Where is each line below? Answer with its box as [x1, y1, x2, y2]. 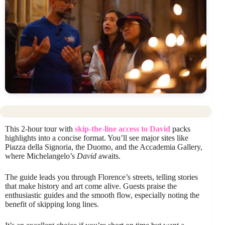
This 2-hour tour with [5, 125, 75, 133]
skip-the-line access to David [75, 125, 170, 133]
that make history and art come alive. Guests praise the [5, 182, 177, 190]
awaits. [96, 152, 121, 160]
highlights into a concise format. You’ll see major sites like [5, 134, 188, 142]
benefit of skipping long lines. [5, 200, 99, 208]
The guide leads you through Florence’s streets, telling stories [5, 173, 198, 181]
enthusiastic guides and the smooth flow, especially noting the [5, 191, 199, 199]
